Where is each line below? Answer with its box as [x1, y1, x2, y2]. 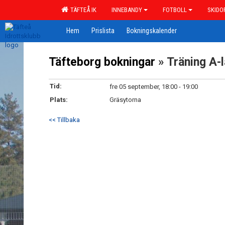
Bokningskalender [127, 27, 177, 35]
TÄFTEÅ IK [67, 6, 96, 14]
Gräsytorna [109, 96, 141, 103]
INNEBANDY [111, 6, 142, 14]
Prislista [91, 27, 115, 35]
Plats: [50, 96, 68, 103]
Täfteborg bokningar [49, 55, 155, 69]
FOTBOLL [163, 6, 187, 14]
